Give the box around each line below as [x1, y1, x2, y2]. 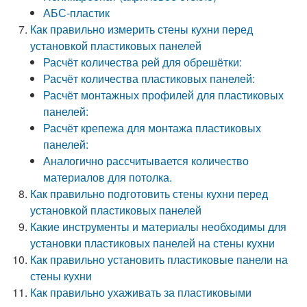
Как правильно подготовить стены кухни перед [30, 186, 269, 201]
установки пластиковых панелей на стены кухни [30, 235, 275, 251]
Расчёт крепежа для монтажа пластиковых [43, 120, 262, 136]
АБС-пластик [43, 5, 110, 21]
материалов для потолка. [43, 169, 173, 185]
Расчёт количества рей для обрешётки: [43, 54, 243, 70]
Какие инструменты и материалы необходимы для [30, 219, 287, 234]
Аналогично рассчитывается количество [43, 153, 249, 169]
